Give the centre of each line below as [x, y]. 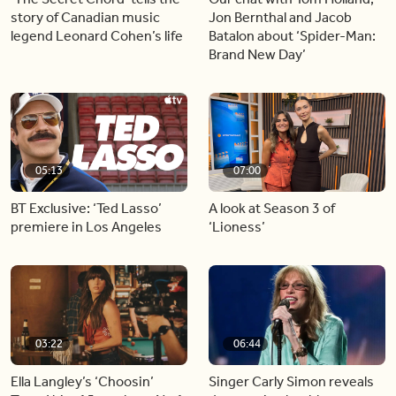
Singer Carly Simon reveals [291, 381]
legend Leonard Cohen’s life [97, 35]
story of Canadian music [85, 17]
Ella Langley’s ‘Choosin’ [82, 381]
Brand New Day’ [257, 54]
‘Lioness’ [237, 227]
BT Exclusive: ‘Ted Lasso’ [86, 208]
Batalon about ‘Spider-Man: [292, 35]
